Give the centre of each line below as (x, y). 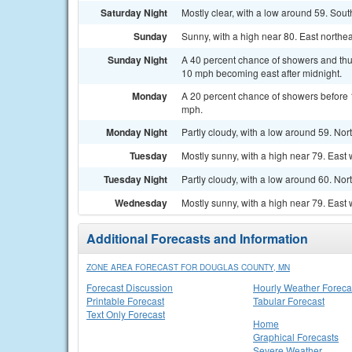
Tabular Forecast (289, 301)
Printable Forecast (125, 301)
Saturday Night (134, 13)
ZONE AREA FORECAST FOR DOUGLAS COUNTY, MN (188, 267)
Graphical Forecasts (296, 337)
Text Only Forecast (126, 314)
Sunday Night (137, 60)
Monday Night (137, 132)
